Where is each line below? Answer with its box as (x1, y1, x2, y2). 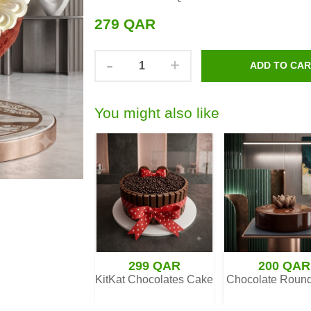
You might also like (94, 104, 219, 121)
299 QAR (128, 259, 180, 274)
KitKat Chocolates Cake (95, 274, 214, 286)
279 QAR (94, 15, 155, 33)
